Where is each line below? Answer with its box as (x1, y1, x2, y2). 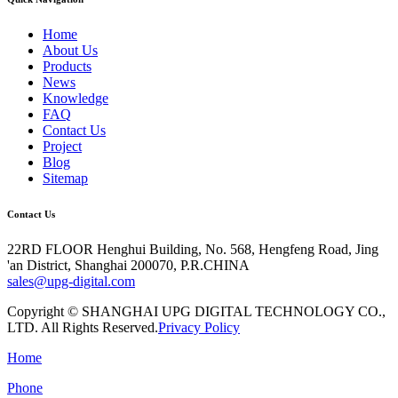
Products (43, 58, 92, 74)
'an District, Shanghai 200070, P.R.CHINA (7, 257, 250, 273)
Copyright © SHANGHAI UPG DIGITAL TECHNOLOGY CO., (7, 303, 386, 319)
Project (43, 138, 82, 154)
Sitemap (43, 170, 88, 186)
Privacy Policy (158, 319, 240, 335)
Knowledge (43, 90, 108, 106)
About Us (43, 42, 98, 58)
